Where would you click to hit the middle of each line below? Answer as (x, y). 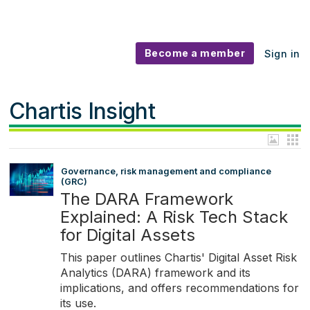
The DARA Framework (146, 199)
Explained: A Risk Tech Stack (174, 217)
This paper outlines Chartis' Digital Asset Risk (178, 258)
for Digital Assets (127, 235)
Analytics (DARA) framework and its (155, 273)
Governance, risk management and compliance (166, 172)
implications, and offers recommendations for (179, 288)
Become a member (195, 53)
